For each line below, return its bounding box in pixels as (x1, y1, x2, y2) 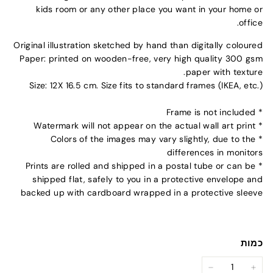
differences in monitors (166, 147, 263, 158)
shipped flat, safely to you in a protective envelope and (32, 174, 263, 185)
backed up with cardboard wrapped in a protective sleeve (20, 187, 263, 198)
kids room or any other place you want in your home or (36, 4, 263, 15)
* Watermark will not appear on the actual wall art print (255, 120, 263, 131)
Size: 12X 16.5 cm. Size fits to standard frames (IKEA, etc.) (29, 80, 263, 91)
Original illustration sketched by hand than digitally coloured (13, 40, 263, 51)
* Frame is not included (255, 107, 263, 118)
